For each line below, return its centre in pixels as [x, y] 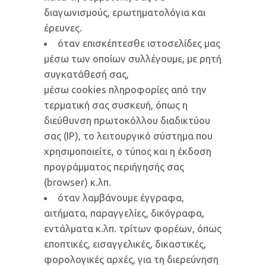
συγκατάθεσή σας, [86, 74]
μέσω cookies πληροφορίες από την [125, 89]
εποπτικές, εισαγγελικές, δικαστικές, [125, 244]
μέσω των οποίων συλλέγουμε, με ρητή [133, 58]
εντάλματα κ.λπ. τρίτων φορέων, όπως [133, 228]
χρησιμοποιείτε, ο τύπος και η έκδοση [128, 151]
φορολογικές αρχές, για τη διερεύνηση [131, 259]
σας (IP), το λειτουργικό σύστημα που [128, 136]
